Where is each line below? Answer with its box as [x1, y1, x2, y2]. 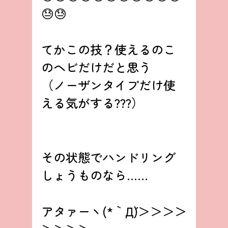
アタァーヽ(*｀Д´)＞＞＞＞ [41, 202, 187, 220]
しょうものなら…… [41, 166, 148, 184]
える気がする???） [41, 94, 144, 112]
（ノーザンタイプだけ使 [41, 76, 176, 94]
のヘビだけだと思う [41, 58, 151, 76]
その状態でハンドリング [41, 148, 176, 166]
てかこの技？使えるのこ [41, 40, 176, 59]
